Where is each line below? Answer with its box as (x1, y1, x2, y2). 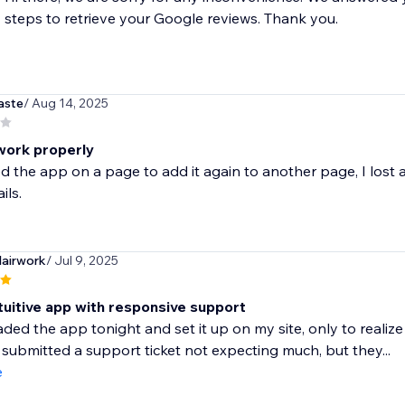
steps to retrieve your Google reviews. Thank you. (4, 9, 338, 28)
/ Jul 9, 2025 (45, 252, 118, 269)
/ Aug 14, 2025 (23, 95, 108, 112)
